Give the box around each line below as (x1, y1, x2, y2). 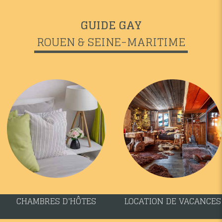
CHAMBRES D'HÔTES (16, 194, 97, 209)
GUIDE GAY (80, 15, 142, 35)
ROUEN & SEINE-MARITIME (37, 32, 185, 52)
